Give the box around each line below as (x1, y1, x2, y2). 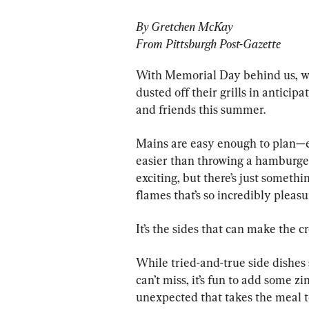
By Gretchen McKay (136, 19, 232, 34)
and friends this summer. (136, 101, 266, 117)
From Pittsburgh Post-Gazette (136, 36, 281, 51)
